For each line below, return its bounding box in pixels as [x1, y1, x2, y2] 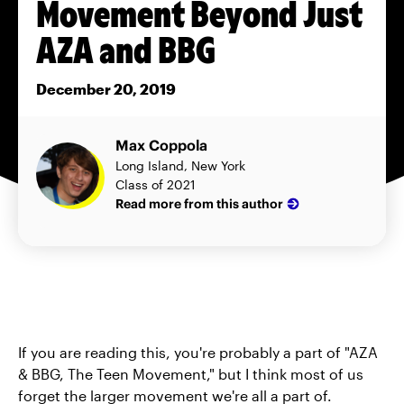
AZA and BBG [36, 26, 216, 71]
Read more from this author [115, 195, 283, 212]
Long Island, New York [115, 158, 245, 174]
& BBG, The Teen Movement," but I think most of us [18, 365, 363, 383]
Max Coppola [115, 136, 207, 155]
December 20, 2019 [36, 80, 176, 98]
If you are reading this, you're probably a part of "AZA [18, 344, 378, 362]
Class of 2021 [115, 177, 196, 193]
